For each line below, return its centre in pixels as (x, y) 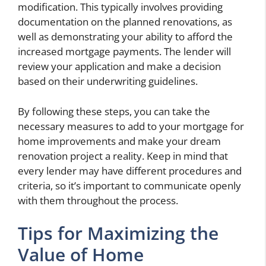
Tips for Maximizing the (118, 233)
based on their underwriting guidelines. (108, 81)
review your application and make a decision (119, 66)
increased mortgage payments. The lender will (124, 52)
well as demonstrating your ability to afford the (125, 37)
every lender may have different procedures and (130, 170)
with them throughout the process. (98, 200)
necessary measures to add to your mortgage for (131, 126)
